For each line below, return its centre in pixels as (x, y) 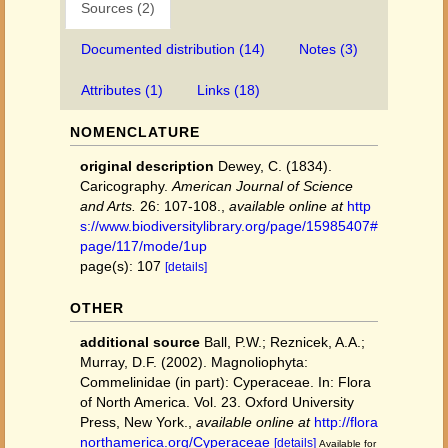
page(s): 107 (122, 266)
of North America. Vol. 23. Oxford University (217, 402)
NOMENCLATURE (135, 132)
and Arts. (108, 206)
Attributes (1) (122, 90)
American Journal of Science (262, 186)
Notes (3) (328, 49)
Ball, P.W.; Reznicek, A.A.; (284, 342)
